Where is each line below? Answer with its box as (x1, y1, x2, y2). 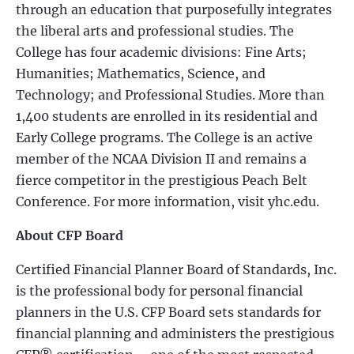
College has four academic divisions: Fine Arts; (16, 44, 307, 60)
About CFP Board (16, 228, 123, 243)
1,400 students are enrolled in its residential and (16, 108, 318, 124)
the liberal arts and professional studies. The (16, 23, 294, 39)
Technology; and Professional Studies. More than (16, 87, 325, 103)
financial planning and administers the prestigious (16, 326, 334, 341)
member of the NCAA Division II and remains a (16, 151, 307, 167)
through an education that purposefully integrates (16, 2, 332, 17)
